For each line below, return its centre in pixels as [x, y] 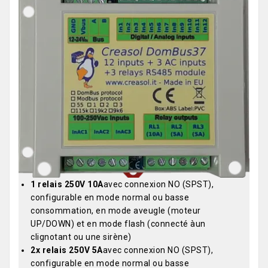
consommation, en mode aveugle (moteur [116, 211]
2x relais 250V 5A [67, 250]
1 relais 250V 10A [67, 185]
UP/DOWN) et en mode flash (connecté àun [118, 224]
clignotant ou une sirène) [81, 237]
